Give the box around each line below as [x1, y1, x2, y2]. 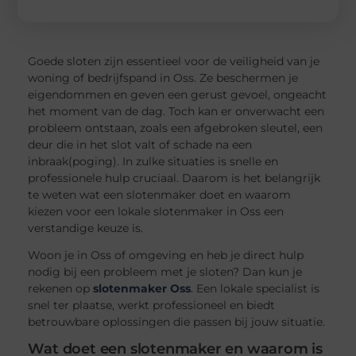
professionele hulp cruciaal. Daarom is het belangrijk [28, 170, 321, 185]
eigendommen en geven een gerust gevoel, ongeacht [28, 87, 327, 102]
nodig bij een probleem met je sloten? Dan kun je [28, 264, 303, 279]
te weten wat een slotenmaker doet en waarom [28, 187, 292, 202]
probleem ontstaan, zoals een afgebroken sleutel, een [28, 120, 323, 135]
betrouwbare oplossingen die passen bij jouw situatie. [28, 314, 326, 329]
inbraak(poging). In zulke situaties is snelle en [28, 153, 279, 168]
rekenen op [28, 281, 94, 296]
